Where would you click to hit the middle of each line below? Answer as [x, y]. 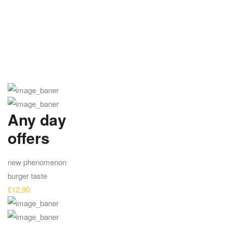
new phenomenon [37, 162]
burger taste [27, 176]
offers [29, 138]
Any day [37, 119]
